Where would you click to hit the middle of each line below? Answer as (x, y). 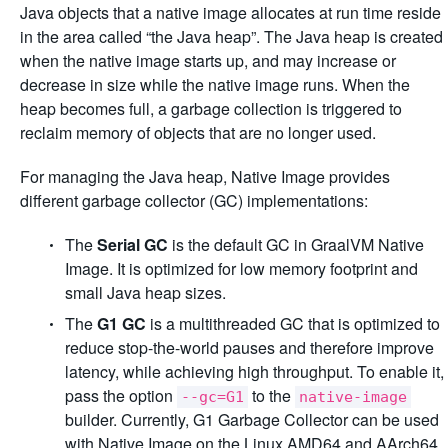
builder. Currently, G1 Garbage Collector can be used (252, 419)
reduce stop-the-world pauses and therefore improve (249, 347)
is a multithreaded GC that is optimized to (293, 323)
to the (271, 395)
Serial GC (132, 244)
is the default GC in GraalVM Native (296, 244)
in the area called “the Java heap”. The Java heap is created (231, 36)
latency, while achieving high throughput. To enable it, (254, 371)
